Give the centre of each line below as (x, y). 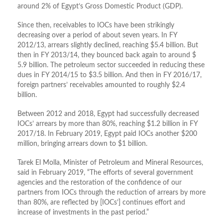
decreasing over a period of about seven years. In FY (97, 36)
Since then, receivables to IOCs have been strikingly (96, 26)
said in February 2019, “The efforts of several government (105, 173)
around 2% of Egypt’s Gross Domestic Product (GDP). (100, 7)
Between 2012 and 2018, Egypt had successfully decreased (108, 114)
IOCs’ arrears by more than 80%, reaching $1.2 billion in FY (108, 124)
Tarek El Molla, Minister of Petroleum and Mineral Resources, (110, 163)
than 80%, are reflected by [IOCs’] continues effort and (101, 203)
